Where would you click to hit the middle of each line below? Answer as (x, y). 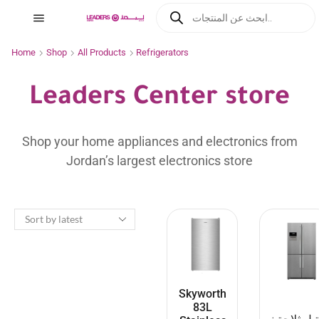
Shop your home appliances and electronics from (159, 141)
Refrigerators (162, 52)
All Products (102, 52)
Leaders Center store (159, 99)
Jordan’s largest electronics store (159, 161)
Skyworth (203, 293)
